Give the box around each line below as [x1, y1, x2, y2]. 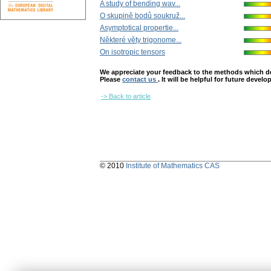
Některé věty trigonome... [100, 36, 181, 45]
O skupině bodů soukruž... [100, 11, 185, 21]
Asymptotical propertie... [100, 24, 178, 33]
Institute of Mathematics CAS [126, 162, 220, 171]
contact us [122, 76, 158, 83]
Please [100, 76, 122, 83]
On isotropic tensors [100, 48, 165, 57]
